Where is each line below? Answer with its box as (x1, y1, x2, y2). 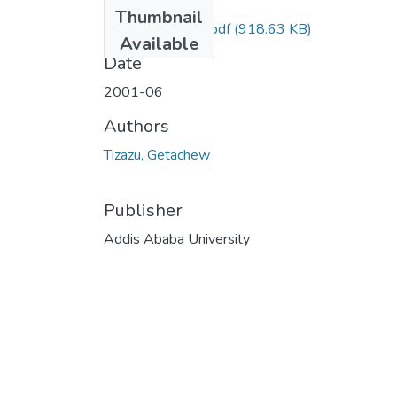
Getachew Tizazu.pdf (104, 19, 230, 39)
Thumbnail (115, 4, 203, 29)
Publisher (104, 198, 183, 222)
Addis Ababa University (104, 229, 250, 249)
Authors (104, 113, 169, 138)
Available (120, 31, 198, 56)
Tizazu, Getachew (104, 144, 210, 165)
